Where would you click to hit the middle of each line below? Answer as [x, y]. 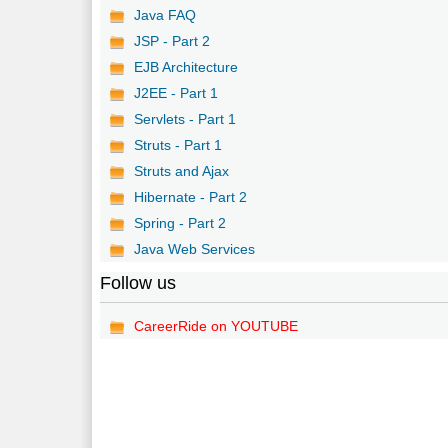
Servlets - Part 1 [185, 118]
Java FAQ [165, 14]
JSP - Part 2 [172, 40]
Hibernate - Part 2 [191, 196]
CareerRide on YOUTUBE [216, 325]
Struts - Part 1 [178, 144]
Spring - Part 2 [180, 222]
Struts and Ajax [182, 170]
